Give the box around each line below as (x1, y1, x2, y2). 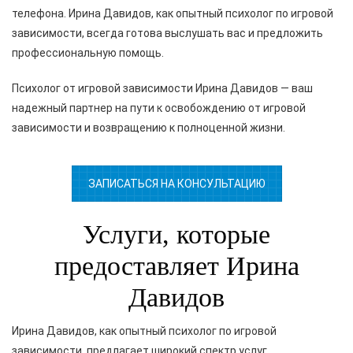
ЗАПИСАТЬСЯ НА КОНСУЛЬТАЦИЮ (87, 176, 266, 190)
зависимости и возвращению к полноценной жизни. (12, 121, 285, 134)
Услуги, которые (83, 219, 270, 249)
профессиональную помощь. (12, 46, 164, 59)
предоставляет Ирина (54, 251, 299, 281)
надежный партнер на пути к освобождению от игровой (12, 101, 306, 114)
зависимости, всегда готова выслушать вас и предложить (12, 26, 323, 39)
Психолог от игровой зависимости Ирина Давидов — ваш (12, 81, 313, 95)
